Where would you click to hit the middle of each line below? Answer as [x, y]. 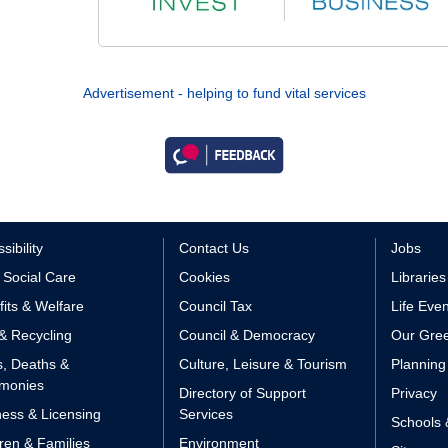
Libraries [418, 276]
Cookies [204, 276]
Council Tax [215, 305]
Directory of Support [242, 392]
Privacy [413, 392]
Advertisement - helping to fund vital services [224, 93]
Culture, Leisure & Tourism [262, 363]
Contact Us [213, 247]
